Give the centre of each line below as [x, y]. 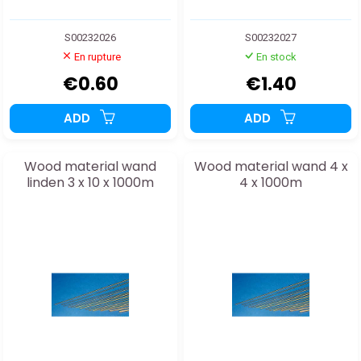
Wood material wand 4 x [271, 167]
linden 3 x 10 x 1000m [90, 183]
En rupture [98, 57]
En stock [276, 57]
